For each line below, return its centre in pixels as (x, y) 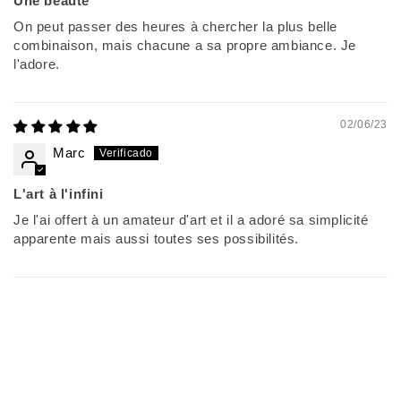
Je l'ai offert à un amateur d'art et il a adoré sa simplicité (191, 220)
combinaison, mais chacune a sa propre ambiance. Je (185, 46)
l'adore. (37, 64)
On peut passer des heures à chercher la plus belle (176, 27)
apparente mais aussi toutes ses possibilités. (157, 239)
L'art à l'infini (59, 194)
